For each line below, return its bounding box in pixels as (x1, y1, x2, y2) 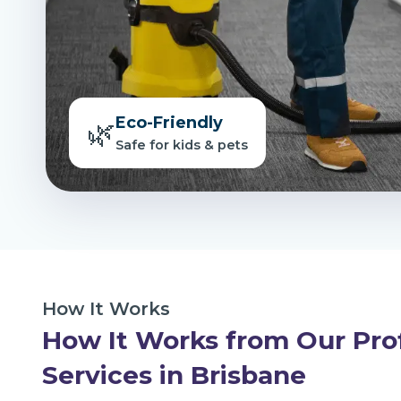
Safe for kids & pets (115, 137, 248, 154)
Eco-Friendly (115, 113, 223, 133)
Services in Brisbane (42, 359, 306, 390)
